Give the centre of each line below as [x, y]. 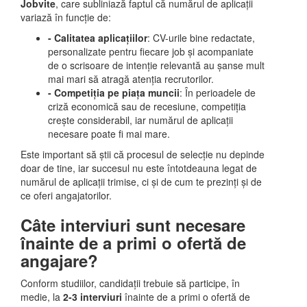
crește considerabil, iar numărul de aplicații [140, 120]
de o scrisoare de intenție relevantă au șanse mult [156, 65]
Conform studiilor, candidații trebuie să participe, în [130, 283]
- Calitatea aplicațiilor [98, 38]
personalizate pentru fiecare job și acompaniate [151, 51]
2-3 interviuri [93, 297]
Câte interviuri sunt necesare [133, 225]
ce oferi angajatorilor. [66, 195]
